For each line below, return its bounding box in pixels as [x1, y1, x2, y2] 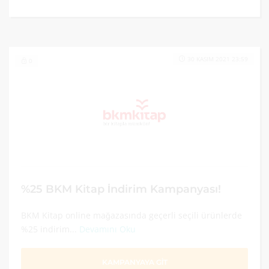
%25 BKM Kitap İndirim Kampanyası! [21, 183, 221, 195]
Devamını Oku [79, 223, 136, 235]
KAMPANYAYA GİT [101, 258, 168, 267]
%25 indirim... [21, 223, 79, 235]
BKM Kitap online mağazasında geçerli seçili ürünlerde [21, 210, 242, 221]
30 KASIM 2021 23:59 [187, 55, 248, 63]
